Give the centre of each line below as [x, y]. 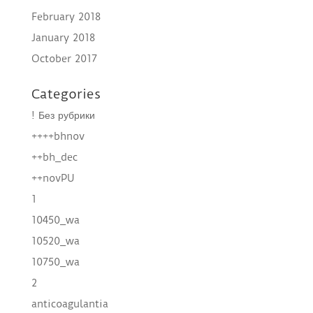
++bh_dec [54, 158]
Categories [66, 94]
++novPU [53, 179]
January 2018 [63, 38]
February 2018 [66, 17]
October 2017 [64, 59]
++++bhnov [58, 137]
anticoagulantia [70, 304]
